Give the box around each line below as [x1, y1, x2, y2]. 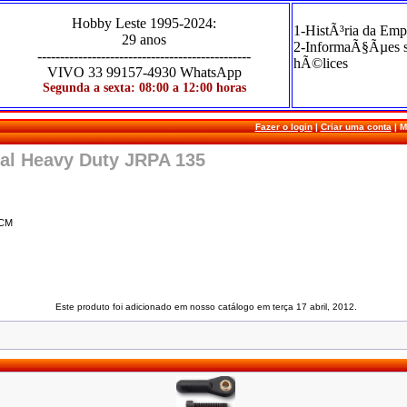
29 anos [122, 32, 166, 47]
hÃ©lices [293, 55, 348, 71]
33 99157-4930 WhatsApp [84, 65, 242, 80]
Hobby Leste [72, 15, 150, 31]
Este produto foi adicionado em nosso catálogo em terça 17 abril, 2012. [55, 302, 357, 312]
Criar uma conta [320, 122, 392, 132]
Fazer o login [254, 122, 313, 132]
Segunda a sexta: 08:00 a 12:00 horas [42, 81, 246, 94]
